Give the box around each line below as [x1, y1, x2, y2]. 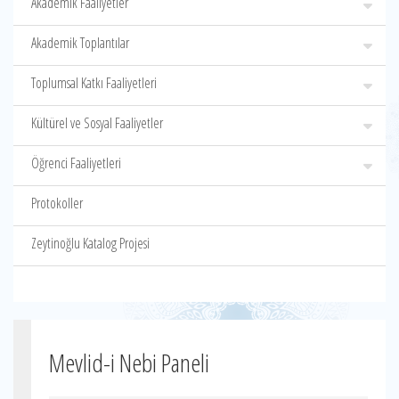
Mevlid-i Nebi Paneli [49, 346, 209, 379]
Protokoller [31, 193, 83, 213]
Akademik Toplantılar [31, 33, 129, 53]
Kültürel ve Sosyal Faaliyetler [31, 113, 163, 133]
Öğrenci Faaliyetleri [31, 153, 121, 173]
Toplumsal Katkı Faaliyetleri [31, 73, 157, 93]
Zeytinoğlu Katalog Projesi [31, 233, 150, 253]
